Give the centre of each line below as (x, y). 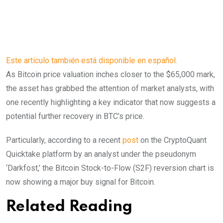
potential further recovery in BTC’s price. (75, 116)
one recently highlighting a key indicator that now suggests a (111, 102)
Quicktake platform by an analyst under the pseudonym (101, 154)
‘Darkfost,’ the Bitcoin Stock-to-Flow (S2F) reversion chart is (110, 168)
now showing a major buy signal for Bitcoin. (81, 182)
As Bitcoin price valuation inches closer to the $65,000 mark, (111, 74)
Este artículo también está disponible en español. (92, 60)
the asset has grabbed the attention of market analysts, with (110, 88)
